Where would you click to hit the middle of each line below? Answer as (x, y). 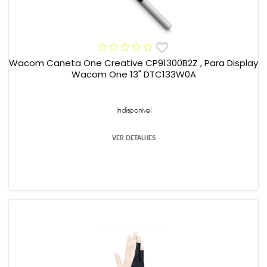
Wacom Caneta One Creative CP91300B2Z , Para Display (133, 63)
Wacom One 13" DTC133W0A (133, 74)
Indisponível (133, 110)
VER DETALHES (133, 137)
